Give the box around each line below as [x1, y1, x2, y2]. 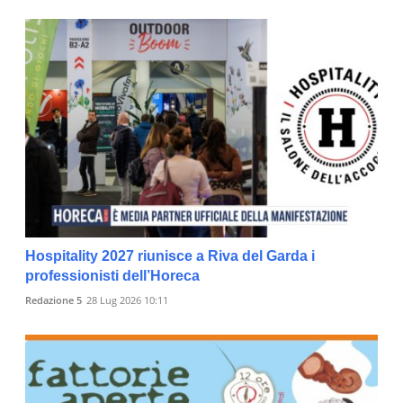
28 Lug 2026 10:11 [86, 292, 168, 307]
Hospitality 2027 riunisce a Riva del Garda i [25, 247, 315, 264]
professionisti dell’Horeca [25, 267, 200, 283]
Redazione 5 [25, 292, 82, 307]
